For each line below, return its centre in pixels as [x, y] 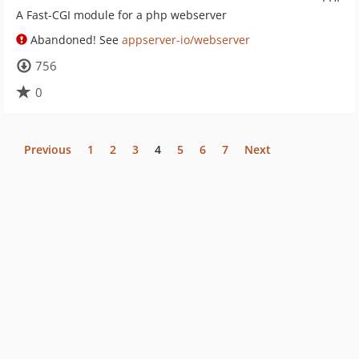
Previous [48, 149]
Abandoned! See [75, 40]
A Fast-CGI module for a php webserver [121, 15]
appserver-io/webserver [186, 40]
